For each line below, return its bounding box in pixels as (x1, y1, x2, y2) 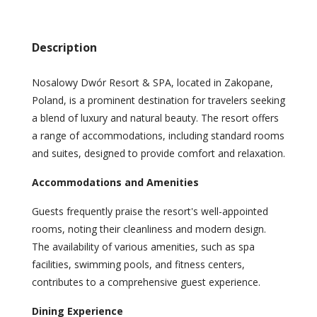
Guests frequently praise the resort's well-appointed (32, 204, 268, 219)
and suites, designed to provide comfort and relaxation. (32, 146, 285, 161)
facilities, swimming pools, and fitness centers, (32, 258, 245, 272)
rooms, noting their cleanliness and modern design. (32, 222, 266, 236)
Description (32, 40, 97, 56)
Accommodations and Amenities (32, 175, 199, 190)
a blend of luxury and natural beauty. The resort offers (32, 111, 279, 125)
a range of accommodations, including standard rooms (32, 129, 284, 143)
